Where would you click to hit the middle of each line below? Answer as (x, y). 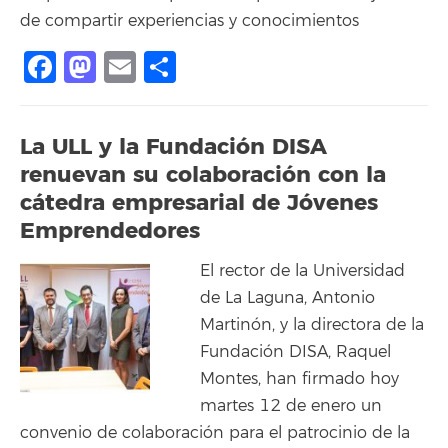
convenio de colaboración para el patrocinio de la (215, 433)
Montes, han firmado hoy (299, 379)
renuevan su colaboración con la (203, 174)
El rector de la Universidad (302, 271)
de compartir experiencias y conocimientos (189, 20)
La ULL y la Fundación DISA (173, 146)
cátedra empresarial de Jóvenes (199, 202)
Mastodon (174, 66)
